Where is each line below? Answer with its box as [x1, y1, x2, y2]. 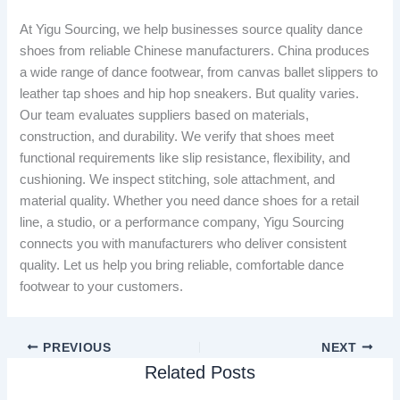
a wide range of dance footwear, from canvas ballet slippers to [20, 64, 379, 79]
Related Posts [145, 362, 255, 382]
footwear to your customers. [20, 279, 184, 294]
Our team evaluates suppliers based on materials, [20, 107, 310, 122]
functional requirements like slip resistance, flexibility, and [20, 150, 351, 165]
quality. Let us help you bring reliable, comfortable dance [20, 257, 345, 272]
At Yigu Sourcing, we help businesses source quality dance [20, 21, 363, 37]
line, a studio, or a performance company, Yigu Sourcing [20, 214, 345, 229]
